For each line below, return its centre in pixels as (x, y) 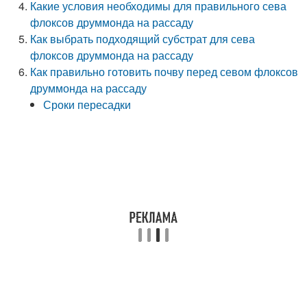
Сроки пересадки (87, 105)
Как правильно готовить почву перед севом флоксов (164, 72)
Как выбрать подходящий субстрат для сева (143, 39)
